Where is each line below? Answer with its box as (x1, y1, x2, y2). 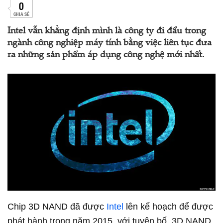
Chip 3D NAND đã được (7, 202, 107, 212)
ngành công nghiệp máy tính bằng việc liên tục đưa (7, 39, 212, 48)
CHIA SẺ (13, 10, 29, 17)
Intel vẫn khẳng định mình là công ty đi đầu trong (7, 27, 206, 36)
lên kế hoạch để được (123, 202, 213, 212)
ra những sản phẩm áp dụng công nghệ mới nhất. (7, 51, 205, 60)
